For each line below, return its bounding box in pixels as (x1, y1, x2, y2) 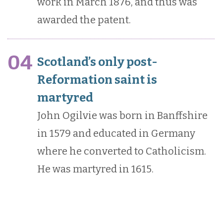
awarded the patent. (37, 14, 131, 26)
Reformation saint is (37, 73, 157, 87)
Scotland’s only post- (37, 55, 158, 69)
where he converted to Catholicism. (37, 145, 206, 158)
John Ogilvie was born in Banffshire (37, 110, 208, 122)
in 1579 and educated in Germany (37, 127, 195, 140)
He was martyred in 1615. (37, 163, 154, 175)
